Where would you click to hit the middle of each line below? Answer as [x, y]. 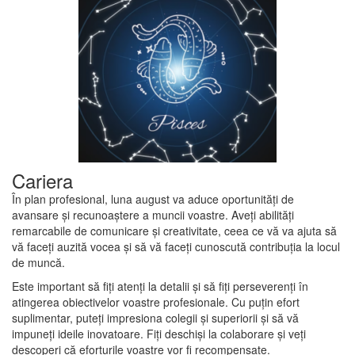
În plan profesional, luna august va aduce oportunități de [153, 198]
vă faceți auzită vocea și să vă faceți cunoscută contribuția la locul [176, 246]
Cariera [42, 180]
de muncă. [38, 262]
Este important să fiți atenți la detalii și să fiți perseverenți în [160, 286]
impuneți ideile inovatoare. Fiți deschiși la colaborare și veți [159, 333]
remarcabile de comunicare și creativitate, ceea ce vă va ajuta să [174, 230]
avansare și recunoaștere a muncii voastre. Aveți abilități [153, 214]
